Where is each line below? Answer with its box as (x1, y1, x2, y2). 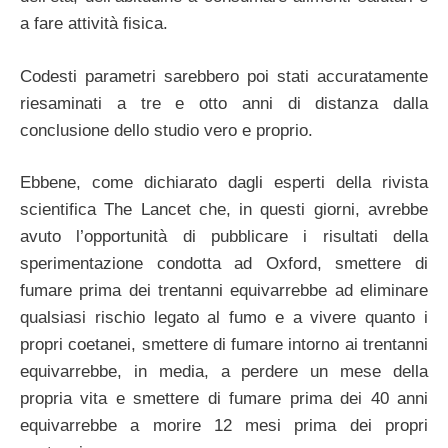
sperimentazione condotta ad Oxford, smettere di (20, 254, 428, 274)
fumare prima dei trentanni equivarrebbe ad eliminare (20, 281, 428, 301)
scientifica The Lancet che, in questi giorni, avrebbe (20, 200, 428, 220)
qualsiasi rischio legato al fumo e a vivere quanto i (20, 308, 428, 328)
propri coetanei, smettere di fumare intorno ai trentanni (20, 335, 428, 355)
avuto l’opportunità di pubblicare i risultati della (20, 227, 428, 247)
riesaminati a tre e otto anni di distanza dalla (20, 93, 428, 113)
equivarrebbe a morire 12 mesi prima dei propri (20, 416, 428, 436)
